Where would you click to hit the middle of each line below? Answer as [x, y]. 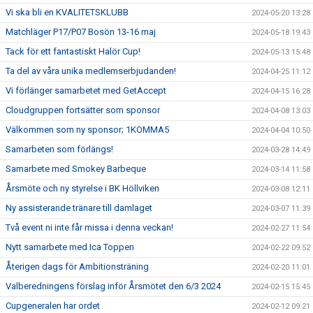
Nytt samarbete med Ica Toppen [70, 247]
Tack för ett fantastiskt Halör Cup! [73, 51]
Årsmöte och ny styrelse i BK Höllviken [82, 188]
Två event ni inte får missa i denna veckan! [89, 227]
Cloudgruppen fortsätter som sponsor [83, 110]
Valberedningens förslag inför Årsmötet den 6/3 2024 [113, 286]
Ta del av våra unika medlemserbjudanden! [91, 71]
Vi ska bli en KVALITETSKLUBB [67, 12]
